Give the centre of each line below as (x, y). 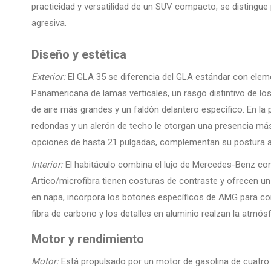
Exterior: (48, 77)
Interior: (47, 165)
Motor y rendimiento (88, 239)
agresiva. (49, 23)
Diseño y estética (79, 55)
